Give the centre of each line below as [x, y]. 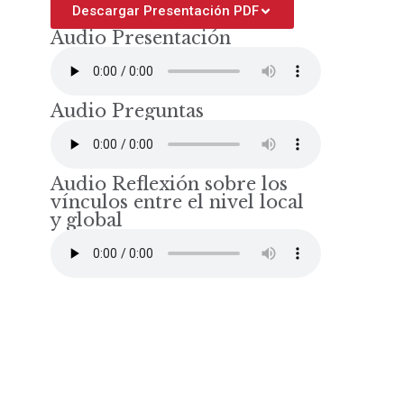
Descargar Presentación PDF [165, 11]
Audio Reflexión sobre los [169, 184]
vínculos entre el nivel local [177, 202]
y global [86, 220]
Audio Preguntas [127, 111]
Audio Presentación [140, 38]
